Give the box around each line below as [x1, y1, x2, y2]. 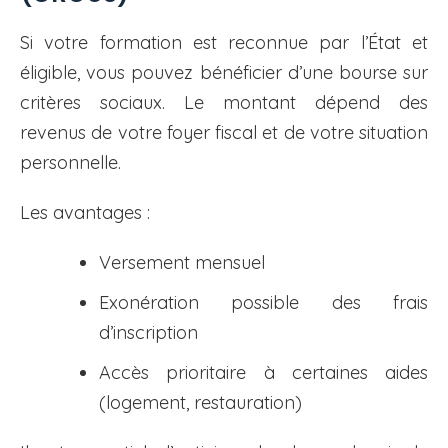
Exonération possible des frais [99, 291, 428, 315]
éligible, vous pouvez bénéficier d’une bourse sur [20, 61, 428, 85]
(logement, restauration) [99, 391, 302, 415]
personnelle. [20, 151, 121, 175]
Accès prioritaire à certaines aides [99, 361, 428, 385]
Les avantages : [20, 201, 150, 225]
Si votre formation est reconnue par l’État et [20, 31, 428, 55]
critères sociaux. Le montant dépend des [20, 91, 428, 115]
